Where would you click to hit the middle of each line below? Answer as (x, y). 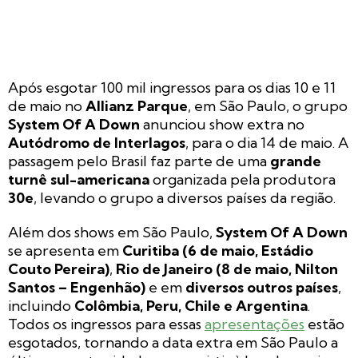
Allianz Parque (137, 106)
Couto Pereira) (59, 269)
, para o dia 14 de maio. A (267, 143)
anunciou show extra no (222, 125)
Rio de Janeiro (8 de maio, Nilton (227, 269)
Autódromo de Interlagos (97, 143)
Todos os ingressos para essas (106, 324)
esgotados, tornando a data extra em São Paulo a (173, 343)
